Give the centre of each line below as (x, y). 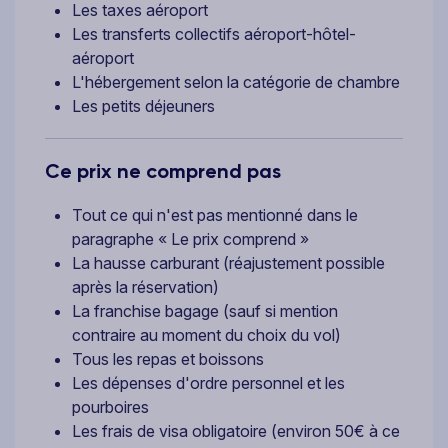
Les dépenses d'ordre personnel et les (208, 382)
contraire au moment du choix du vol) (206, 334)
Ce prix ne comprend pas (163, 170)
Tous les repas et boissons (168, 358)
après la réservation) (145, 286)
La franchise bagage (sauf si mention (205, 310)
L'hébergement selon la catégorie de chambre (236, 81)
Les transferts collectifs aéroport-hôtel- (214, 33)
